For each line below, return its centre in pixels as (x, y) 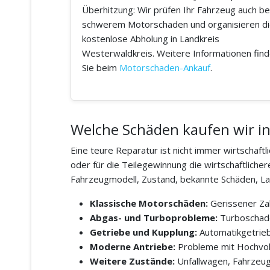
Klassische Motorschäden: (149, 203)
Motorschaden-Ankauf (165, 68)
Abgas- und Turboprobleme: (154, 218)
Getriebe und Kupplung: (143, 232)
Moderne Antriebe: (133, 247)
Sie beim (101, 68)
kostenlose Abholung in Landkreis (151, 39)
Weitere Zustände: (132, 261)
